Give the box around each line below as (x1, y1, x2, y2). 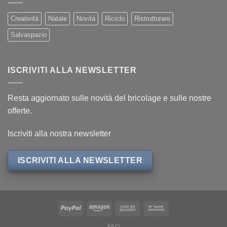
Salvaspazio (11, 31, 47, 39)
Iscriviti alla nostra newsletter (8, 129, 111, 138)
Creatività (11, 15, 39, 23)
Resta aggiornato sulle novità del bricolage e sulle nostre (8, 93, 211, 102)
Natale (48, 15, 67, 23)
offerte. (8, 106, 32, 115)
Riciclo (105, 15, 125, 23)
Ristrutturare (134, 15, 170, 23)
